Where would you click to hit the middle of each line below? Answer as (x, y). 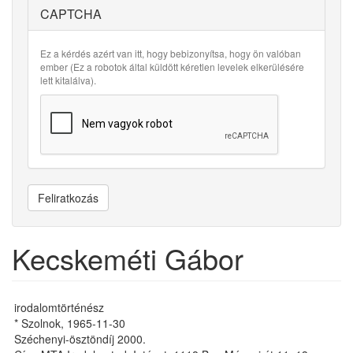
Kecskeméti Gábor (128, 258)
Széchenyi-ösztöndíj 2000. (80, 339)
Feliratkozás (68, 198)
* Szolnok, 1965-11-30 (70, 323)
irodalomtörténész (59, 307)
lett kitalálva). (68, 80)
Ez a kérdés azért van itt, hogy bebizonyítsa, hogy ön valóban (171, 53)
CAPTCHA (71, 14)
